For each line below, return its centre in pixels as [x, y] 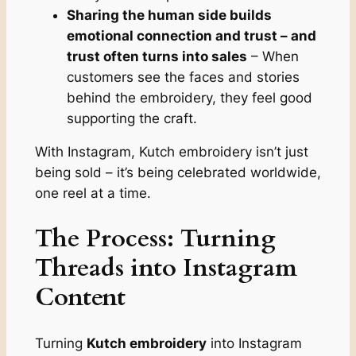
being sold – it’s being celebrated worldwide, [178, 173]
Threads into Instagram [166, 268]
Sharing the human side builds [169, 15]
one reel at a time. [93, 193]
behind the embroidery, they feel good [189, 97]
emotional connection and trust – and [191, 35]
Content [80, 298]
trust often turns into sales [157, 56]
